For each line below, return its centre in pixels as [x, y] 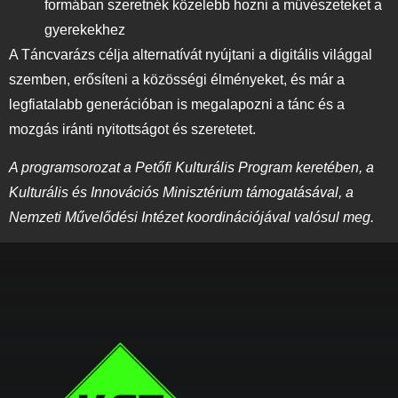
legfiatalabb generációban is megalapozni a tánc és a [177, 105]
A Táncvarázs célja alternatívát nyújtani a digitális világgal [191, 55]
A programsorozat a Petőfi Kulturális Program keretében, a [191, 167]
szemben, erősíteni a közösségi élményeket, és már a [177, 80]
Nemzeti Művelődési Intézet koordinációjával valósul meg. [191, 217]
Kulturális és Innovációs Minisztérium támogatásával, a [181, 192]
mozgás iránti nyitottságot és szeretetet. [134, 130]
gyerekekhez [87, 30]
